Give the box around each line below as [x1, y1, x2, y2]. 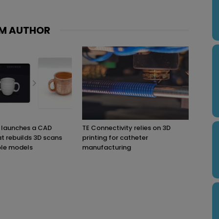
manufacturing [82, 142, 131, 152]
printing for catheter [82, 132, 148, 142]
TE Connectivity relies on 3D [82, 123, 171, 132]
